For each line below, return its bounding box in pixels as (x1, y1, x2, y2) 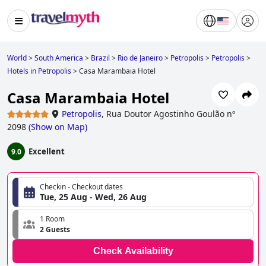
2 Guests (40, 224, 70, 235)
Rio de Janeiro (118, 53, 163, 63)
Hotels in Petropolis (7, 66, 71, 76)
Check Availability (93, 246, 173, 256)
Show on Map (31, 121, 85, 133)
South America (34, 53, 83, 63)
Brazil (91, 53, 110, 63)
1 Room (40, 214, 65, 224)
